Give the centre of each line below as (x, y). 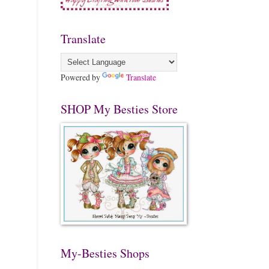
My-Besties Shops (105, 253)
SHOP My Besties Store (119, 109)
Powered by (81, 77)
